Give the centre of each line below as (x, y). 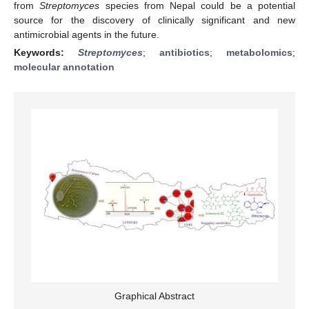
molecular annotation (64, 67)
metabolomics (259, 52)
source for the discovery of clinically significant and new (154, 20)
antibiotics (185, 52)
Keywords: (46, 52)
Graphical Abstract (154, 296)
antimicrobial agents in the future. (87, 34)
